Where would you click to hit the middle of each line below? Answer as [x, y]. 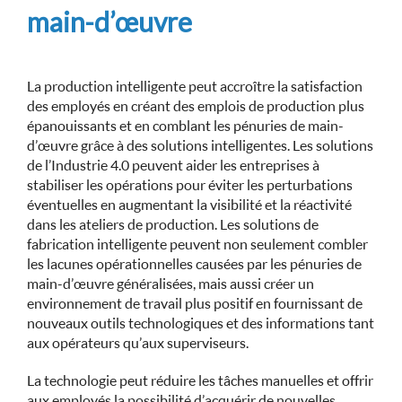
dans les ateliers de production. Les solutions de [173, 224]
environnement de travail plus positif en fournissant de [195, 303]
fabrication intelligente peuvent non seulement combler [197, 244]
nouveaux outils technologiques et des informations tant [201, 323]
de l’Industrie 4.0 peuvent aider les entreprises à [173, 165]
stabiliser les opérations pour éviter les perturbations [190, 184]
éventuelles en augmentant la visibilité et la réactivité [189, 204]
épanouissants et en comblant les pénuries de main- [185, 125]
